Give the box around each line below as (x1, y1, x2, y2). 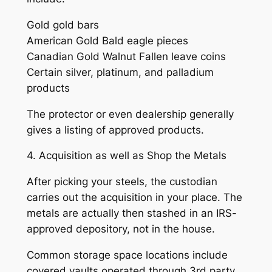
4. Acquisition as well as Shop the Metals (26, 149, 226, 162)
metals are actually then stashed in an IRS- (26, 207, 237, 220)
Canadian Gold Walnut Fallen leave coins (26, 50, 226, 63)
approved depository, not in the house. (26, 223, 215, 236)
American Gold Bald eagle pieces (26, 34, 188, 47)
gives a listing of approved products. (26, 123, 204, 136)
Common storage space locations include (26, 249, 228, 262)
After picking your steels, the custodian (26, 175, 217, 188)
